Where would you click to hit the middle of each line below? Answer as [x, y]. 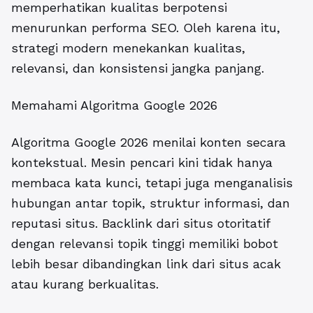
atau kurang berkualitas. [85, 284]
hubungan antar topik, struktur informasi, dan [151, 203]
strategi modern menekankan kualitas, [128, 48]
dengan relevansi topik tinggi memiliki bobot [145, 243]
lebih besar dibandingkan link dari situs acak [146, 263]
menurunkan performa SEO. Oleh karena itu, [146, 27]
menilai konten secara [217, 142]
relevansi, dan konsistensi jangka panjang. [138, 68]
